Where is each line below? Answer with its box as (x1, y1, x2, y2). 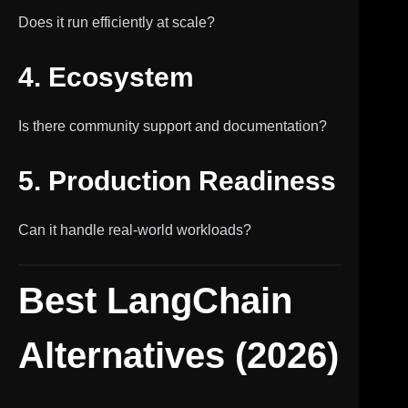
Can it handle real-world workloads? (18, 221, 251, 238)
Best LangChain (18, 280, 292, 321)
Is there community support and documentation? (18, 117, 327, 134)
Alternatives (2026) (18, 334, 339, 375)
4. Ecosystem (18, 61, 194, 92)
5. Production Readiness (18, 165, 336, 196)
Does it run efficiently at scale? (18, 14, 215, 30)
